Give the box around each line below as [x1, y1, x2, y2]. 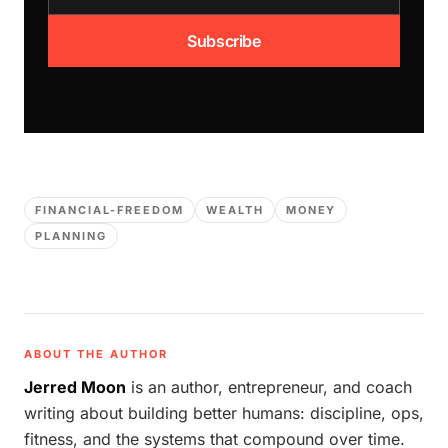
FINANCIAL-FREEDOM [35, 203, 184, 217]
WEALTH [205, 203, 264, 217]
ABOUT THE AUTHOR [24, 347, 168, 361]
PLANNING [35, 229, 107, 243]
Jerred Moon [24, 377, 126, 397]
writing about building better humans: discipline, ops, [24, 403, 424, 423]
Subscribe [187, 31, 261, 51]
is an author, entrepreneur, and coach [131, 377, 412, 397]
